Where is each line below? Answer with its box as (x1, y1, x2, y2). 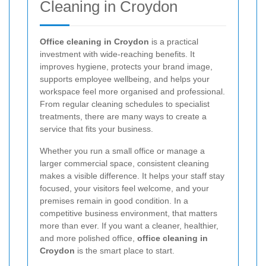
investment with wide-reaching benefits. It (40, 49, 195, 59)
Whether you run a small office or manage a (40, 145, 205, 156)
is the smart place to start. (75, 245, 175, 255)
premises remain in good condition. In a (40, 195, 188, 205)
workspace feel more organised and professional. (40, 86, 225, 96)
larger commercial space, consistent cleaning (40, 158, 209, 168)
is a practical (149, 36, 198, 46)
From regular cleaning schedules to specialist (40, 99, 210, 109)
